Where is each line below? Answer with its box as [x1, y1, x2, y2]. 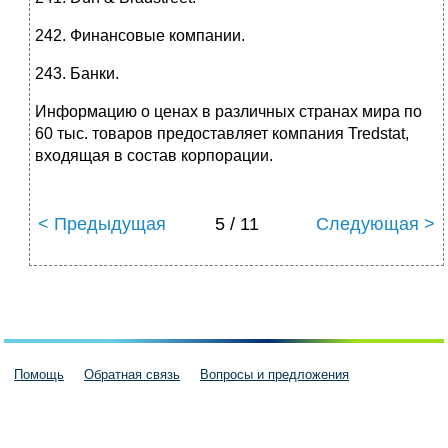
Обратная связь [84, 367, 180, 382]
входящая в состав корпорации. [35, 146, 273, 164]
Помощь [14, 367, 64, 382]
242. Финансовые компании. [35, 26, 245, 44]
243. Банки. [35, 64, 119, 82]
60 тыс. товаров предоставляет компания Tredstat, [35, 124, 409, 142]
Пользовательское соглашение [14, 416, 203, 431]
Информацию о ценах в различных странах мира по [35, 102, 422, 120]
